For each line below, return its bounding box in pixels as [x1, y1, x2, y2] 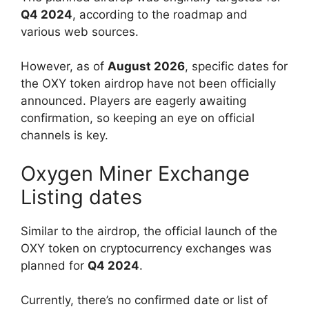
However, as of [21, 59, 108, 74]
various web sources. [21, 24, 139, 39]
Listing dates [21, 184, 142, 209]
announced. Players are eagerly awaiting [21, 94, 246, 108]
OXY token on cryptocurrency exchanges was [21, 241, 272, 255]
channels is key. [21, 128, 108, 143]
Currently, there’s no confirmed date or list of [21, 293, 268, 308]
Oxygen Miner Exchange [21, 161, 250, 186]
